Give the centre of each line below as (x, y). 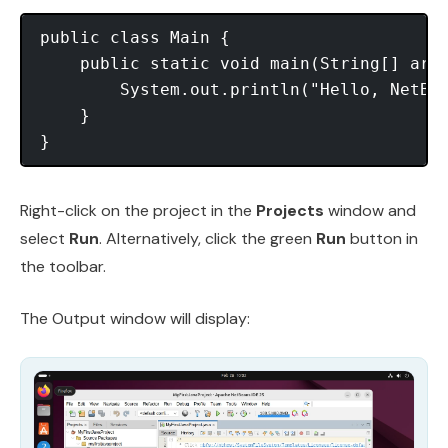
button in (382, 239)
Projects (290, 211)
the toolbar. (63, 267)
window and (370, 211)
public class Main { (135, 38)
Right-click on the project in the (138, 211)
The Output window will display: (135, 319)
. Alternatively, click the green (207, 239)
